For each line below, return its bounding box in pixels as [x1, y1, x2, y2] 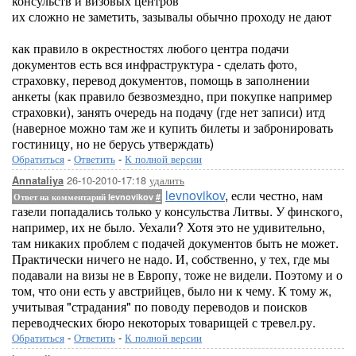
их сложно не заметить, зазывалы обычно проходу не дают [12, 7, 331, 25]
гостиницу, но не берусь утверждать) [12, 134, 214, 153]
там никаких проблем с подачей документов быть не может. [12, 234, 339, 252]
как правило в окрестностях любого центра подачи [12, 39, 289, 57]
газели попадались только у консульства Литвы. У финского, [12, 202, 342, 220]
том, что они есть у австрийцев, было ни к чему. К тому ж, [12, 281, 331, 300]
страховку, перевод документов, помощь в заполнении [12, 71, 310, 89]
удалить [149, 172, 184, 188]
